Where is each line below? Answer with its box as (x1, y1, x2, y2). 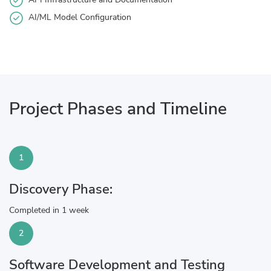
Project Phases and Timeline (9, 97, 227, 120)
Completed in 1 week (9, 204, 89, 216)
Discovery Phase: (9, 180, 113, 198)
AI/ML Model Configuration (28, 11, 131, 23)
